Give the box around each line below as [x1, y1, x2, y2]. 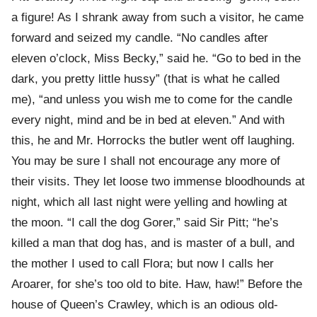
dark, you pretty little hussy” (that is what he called [11, 72, 279, 86]
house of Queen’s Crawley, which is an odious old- [11, 298, 278, 312]
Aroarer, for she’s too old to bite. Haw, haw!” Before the [11, 277, 302, 292]
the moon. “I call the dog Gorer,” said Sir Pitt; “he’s [11, 216, 279, 230]
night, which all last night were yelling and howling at [11, 195, 287, 209]
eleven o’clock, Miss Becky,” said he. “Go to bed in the [11, 52, 301, 66]
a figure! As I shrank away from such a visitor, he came [11, 11, 304, 25]
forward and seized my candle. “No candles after [11, 31, 268, 45]
